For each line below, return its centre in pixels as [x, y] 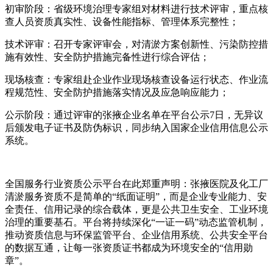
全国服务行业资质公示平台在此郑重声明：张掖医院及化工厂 [136, 183]
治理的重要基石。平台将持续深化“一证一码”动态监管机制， [136, 222]
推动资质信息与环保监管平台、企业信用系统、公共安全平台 [136, 235]
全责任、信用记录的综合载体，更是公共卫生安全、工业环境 [136, 209]
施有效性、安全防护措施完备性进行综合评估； [107, 57]
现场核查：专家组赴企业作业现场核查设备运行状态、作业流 [136, 79]
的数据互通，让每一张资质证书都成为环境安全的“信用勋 [129, 247]
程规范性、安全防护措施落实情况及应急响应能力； [117, 92]
